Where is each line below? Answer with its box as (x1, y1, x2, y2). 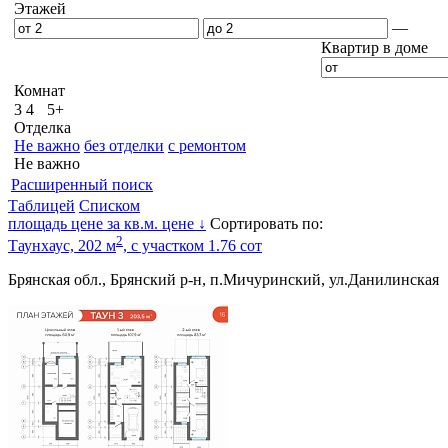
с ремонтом (168, 137, 246, 155)
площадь (8, 214, 71, 232)
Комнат (14, 82, 65, 100)
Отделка (14, 119, 71, 137)
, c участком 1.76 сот (123, 237, 262, 255)
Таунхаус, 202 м (8, 237, 116, 255)
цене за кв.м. (71, 214, 162, 232)
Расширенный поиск (11, 176, 153, 194)
